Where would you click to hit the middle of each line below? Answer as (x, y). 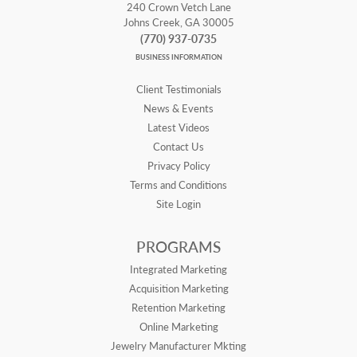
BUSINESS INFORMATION (178, 57)
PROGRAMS (178, 247)
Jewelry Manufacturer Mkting (178, 346)
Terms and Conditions (178, 185)
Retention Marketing (178, 308)
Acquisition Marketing (178, 289)
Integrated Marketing (178, 270)
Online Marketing (178, 327)
